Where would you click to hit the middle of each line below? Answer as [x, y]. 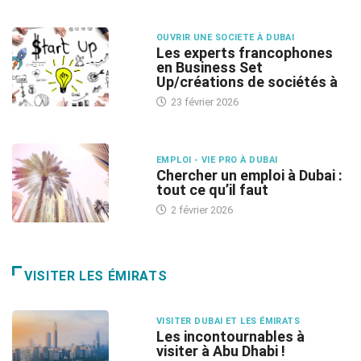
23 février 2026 [203, 102]
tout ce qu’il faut [212, 190]
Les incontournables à [230, 336]
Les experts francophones [244, 53]
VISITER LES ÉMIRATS [96, 276]
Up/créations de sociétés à [247, 82]
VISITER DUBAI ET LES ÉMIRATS [228, 321]
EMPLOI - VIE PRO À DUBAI [217, 160]
